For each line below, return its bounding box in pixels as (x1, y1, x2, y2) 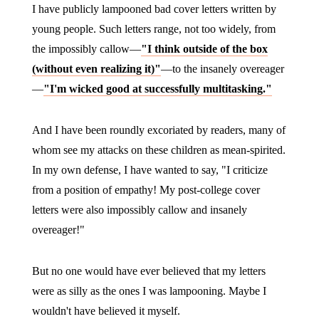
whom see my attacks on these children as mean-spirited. (31, 144, 286, 156)
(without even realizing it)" (31, 63, 161, 75)
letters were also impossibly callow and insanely (31, 204, 247, 216)
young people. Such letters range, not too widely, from (31, 23, 276, 35)
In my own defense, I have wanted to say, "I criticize (31, 164, 268, 176)
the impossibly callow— (31, 43, 141, 55)
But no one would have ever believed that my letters (31, 265, 266, 277)
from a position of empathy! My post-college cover (31, 184, 260, 196)
